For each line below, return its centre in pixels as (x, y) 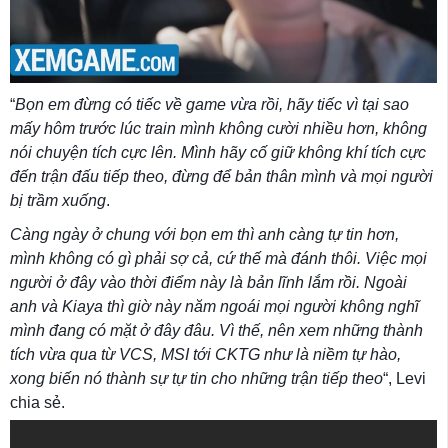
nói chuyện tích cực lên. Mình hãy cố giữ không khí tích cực (218, 152)
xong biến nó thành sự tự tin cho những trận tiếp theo (196, 378)
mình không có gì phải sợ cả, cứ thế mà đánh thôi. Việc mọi (218, 258)
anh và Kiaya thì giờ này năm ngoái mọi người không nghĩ (214, 306)
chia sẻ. (37, 402)
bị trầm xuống (58, 200)
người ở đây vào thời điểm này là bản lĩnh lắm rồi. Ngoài (208, 282)
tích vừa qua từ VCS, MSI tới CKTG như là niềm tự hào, (205, 354)
